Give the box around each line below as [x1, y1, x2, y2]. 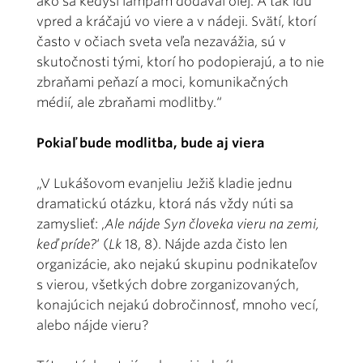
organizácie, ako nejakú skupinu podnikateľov [36, 256, 318, 272]
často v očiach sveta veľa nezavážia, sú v [36, 33, 286, 49]
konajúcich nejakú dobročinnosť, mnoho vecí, [36, 297, 318, 313]
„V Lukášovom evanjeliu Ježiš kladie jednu [36, 175, 293, 191]
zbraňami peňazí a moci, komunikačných [36, 74, 288, 90]
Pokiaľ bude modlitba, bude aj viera [36, 135, 265, 151]
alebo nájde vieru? [36, 317, 149, 333]
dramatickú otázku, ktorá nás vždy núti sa [36, 195, 293, 211]
